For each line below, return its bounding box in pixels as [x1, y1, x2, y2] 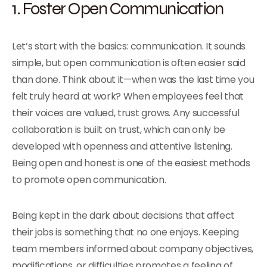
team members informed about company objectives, [12, 242, 253, 256]
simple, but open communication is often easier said [12, 56, 246, 70]
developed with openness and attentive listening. [12, 139, 232, 153]
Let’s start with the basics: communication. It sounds [12, 39, 246, 53]
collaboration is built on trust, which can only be [12, 123, 225, 136]
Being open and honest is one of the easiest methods [12, 156, 250, 170]
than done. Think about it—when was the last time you [12, 73, 254, 86]
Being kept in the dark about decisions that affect [12, 209, 235, 222]
